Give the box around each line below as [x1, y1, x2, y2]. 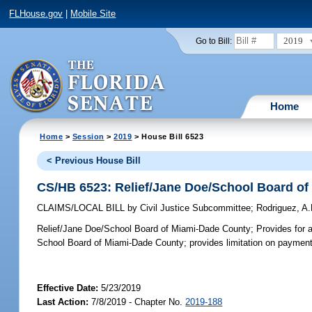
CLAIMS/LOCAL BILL [37, 203, 128, 214]
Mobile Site [70, 8, 116, 19]
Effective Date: [37, 282, 102, 293]
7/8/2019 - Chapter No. [88, 296, 186, 307]
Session [72, 132, 104, 141]
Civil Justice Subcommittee [137, 203, 251, 214]
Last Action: [37, 296, 89, 307]
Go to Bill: [195, 36, 232, 45]
